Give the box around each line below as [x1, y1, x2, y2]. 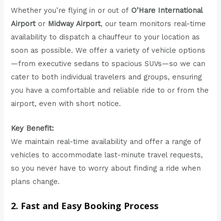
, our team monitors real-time [101, 19, 206, 28]
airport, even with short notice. [11, 99, 121, 108]
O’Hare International [131, 5, 203, 15]
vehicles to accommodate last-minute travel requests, [11, 150, 203, 159]
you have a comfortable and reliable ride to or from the [11, 85, 209, 95]
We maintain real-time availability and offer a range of [11, 137, 201, 146]
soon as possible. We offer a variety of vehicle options [11, 45, 206, 55]
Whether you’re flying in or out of [11, 5, 132, 15]
